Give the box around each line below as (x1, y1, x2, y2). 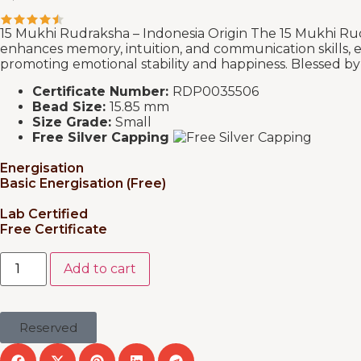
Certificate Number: (32, 83, 172, 99)
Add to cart (64, 260, 137, 276)
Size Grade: (32, 114, 115, 130)
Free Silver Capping (32, 129, 173, 145)
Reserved (19, 319, 77, 335)
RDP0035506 (172, 83, 259, 99)
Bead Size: (32, 98, 110, 114)
